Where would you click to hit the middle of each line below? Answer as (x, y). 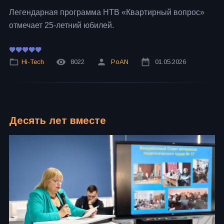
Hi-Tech (33, 62)
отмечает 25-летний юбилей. (61, 25)
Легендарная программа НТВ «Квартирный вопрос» (107, 12)
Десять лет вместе (57, 121)
